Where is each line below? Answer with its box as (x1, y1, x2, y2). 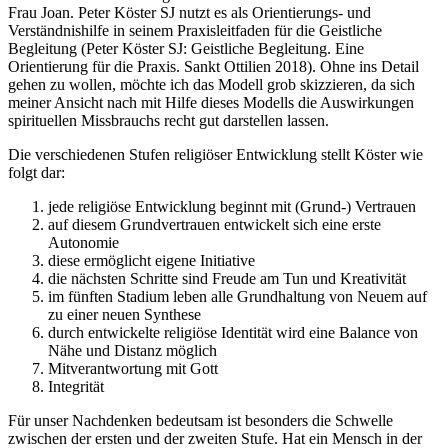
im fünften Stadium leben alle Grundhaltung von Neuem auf (48, 287, 427, 305)
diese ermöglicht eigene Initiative (48, 251, 255, 269)
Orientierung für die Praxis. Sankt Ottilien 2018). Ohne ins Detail (8, 57, 419, 75)
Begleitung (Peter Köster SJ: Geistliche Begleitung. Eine (8, 39, 364, 57)
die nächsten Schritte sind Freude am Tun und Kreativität (48, 269, 406, 287)
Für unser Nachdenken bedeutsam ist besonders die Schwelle (8, 411, 393, 429)
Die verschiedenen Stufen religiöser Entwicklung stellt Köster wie (8, 145, 423, 163)
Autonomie (48, 233, 119, 251)
